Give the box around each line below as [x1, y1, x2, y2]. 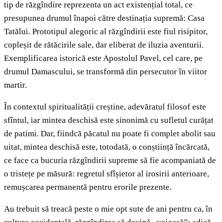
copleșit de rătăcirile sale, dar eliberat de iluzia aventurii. [4, 40, 204, 50]
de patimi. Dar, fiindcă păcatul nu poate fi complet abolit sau [4, 129, 216, 139]
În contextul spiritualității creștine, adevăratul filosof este [4, 102, 206, 112]
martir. [4, 80, 27, 90]
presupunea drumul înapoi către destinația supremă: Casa [4, 13, 205, 23]
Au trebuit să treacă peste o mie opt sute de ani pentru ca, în [4, 204, 213, 214]
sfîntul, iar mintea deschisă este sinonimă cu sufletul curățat [4, 115, 214, 125]
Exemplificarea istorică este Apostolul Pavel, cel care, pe [4, 54, 203, 63]
